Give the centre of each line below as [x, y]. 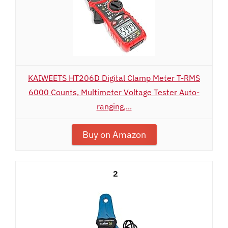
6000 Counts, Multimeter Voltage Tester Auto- [114, 92]
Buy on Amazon [114, 135]
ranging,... [114, 106]
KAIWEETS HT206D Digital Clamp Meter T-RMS [114, 78]
